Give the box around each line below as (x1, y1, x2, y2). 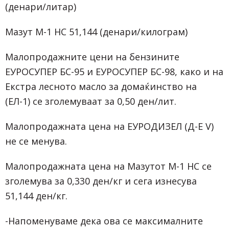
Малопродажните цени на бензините (5, 51, 179, 63)
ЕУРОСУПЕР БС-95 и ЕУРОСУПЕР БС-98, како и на (5, 65, 223, 78)
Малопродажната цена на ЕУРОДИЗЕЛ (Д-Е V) (5, 120, 214, 132)
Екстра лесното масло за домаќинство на (5, 80, 197, 93)
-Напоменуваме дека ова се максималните (5, 214, 203, 227)
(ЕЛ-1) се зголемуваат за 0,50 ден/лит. (5, 95, 176, 108)
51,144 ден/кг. (5, 189, 67, 202)
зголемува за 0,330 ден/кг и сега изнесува (5, 174, 197, 187)
